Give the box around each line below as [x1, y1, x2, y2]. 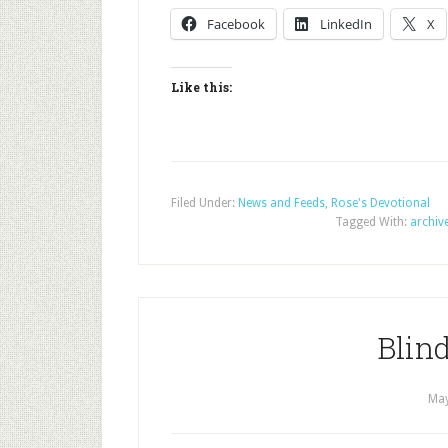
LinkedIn [320, 15, 372, 33]
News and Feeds [238, 196, 325, 210]
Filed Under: [171, 196, 238, 210]
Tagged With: [335, 215, 410, 229]
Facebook [207, 15, 265, 33]
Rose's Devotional [331, 196, 430, 210]
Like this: [171, 79, 232, 95]
